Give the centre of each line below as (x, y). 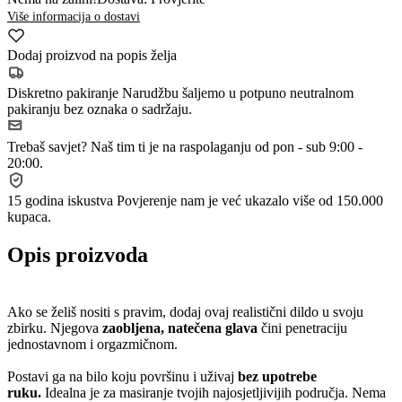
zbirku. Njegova (55, 328)
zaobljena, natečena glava (180, 328)
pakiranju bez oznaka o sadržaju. (100, 109)
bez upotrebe (275, 376)
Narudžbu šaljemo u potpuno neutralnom (238, 92)
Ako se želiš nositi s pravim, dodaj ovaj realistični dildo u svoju (185, 311)
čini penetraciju (302, 328)
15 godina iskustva (62, 200)
